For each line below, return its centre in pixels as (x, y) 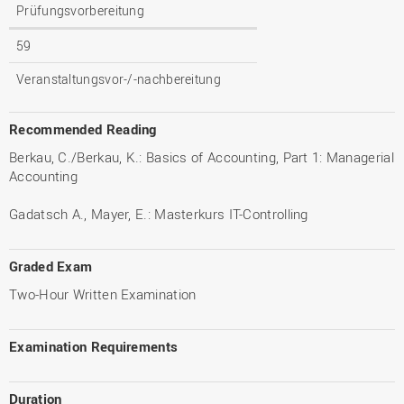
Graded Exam (51, 266)
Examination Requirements (94, 346)
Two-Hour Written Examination (103, 294)
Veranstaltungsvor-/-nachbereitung (119, 78)
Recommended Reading (83, 129)
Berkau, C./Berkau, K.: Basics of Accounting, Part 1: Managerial (202, 156)
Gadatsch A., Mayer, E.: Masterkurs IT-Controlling (159, 213)
